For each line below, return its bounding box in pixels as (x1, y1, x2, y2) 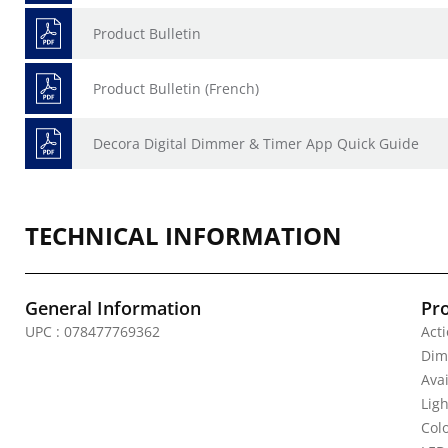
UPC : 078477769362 (25, 322, 160, 341)
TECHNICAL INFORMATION (25, 219, 342, 252)
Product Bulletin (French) (93, 79, 259, 98)
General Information (25, 296, 201, 320)
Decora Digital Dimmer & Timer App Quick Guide (93, 134, 419, 153)
